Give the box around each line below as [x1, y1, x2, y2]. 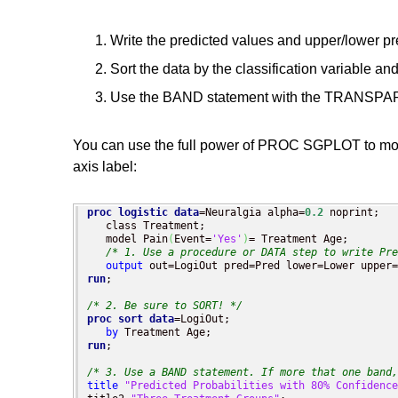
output [106, 259, 143, 273]
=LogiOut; [174, 313, 230, 326]
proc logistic [87, 206, 168, 219]
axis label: [73, 158, 137, 174]
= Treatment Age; [249, 233, 348, 246]
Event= [174, 233, 211, 246]
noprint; [323, 206, 379, 219]
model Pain [87, 233, 168, 246]
